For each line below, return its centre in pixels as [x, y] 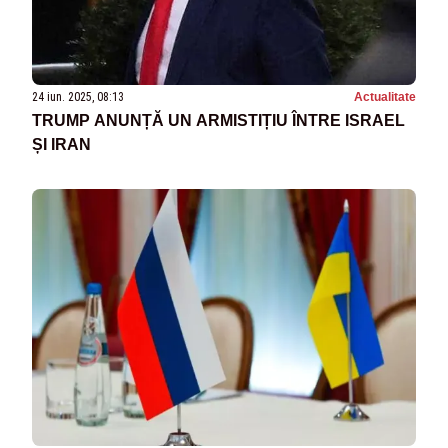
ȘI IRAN [61, 145]
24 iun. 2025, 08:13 [78, 97]
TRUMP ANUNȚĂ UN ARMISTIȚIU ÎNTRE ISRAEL [218, 121]
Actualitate [385, 97]
